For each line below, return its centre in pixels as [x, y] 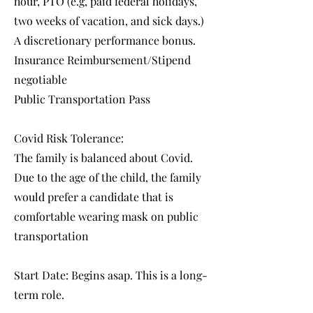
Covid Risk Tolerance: [69, 138]
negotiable [41, 79]
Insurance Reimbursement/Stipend [102, 60]
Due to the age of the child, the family [108, 177]
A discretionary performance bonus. [105, 40]
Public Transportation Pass [82, 99]
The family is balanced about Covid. [103, 158]
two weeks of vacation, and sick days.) [109, 21]
